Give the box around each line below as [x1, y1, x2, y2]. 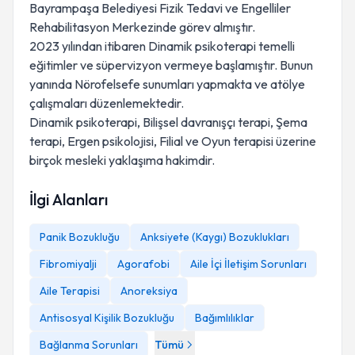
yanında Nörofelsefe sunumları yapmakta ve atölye [29, 76, 305, 92]
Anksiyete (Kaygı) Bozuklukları [140, 230, 289, 244]
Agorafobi [117, 257, 170, 271]
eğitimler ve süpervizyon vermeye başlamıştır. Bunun [29, 57, 313, 73]
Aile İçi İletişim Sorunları [190, 257, 307, 271]
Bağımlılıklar [195, 311, 254, 325]
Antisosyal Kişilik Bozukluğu [40, 311, 174, 325]
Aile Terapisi [40, 284, 100, 298]
